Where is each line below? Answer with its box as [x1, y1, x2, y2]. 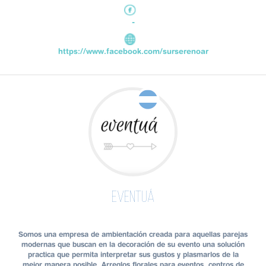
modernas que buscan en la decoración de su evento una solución [21, 240, 245, 249]
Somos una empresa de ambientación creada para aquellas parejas [18, 230, 248, 239]
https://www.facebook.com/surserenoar [58, 46, 208, 56]
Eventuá [112, 190, 154, 207]
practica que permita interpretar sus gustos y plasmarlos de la [27, 250, 239, 259]
